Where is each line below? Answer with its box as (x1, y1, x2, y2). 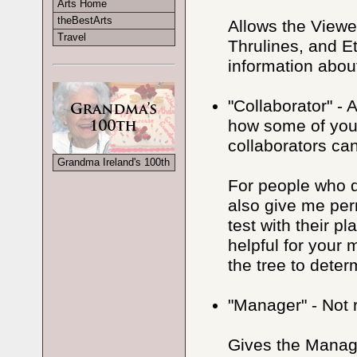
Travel (57, 31, 87, 44)
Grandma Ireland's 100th (57, 156, 171, 169)
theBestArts (57, 14, 113, 27)
